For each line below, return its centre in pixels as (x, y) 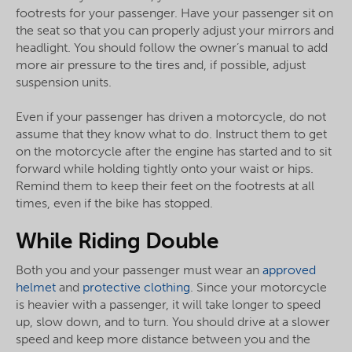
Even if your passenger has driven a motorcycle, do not (171, 117)
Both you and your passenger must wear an (139, 270)
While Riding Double (117, 241)
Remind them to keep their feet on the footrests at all (165, 186)
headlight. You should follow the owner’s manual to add (172, 48)
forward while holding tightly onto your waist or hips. (165, 169)
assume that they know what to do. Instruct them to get (171, 134)
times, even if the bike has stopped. (114, 203)
